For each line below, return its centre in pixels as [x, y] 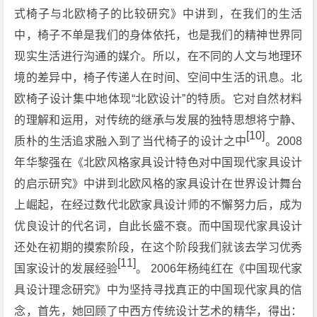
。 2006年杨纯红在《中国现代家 [219, 269]
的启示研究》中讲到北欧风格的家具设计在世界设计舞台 [158, 184]
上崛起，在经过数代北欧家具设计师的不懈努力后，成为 [158, 205]
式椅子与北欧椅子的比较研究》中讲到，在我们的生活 [158, 14]
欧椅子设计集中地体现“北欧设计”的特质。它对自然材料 [158, 99]
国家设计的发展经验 [66, 269]
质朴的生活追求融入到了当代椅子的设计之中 [131, 141]
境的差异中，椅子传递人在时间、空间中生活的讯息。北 [158, 77]
